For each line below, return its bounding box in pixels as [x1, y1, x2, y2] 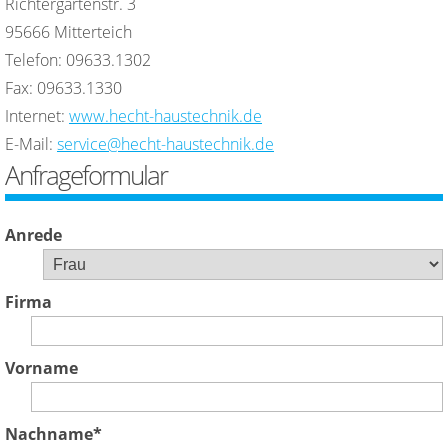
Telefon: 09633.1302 [5, 49, 151, 71]
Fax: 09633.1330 [5, 77, 122, 99]
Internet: [5, 105, 69, 127]
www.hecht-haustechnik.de [69, 105, 262, 127]
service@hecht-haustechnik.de [57, 133, 274, 155]
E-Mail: [5, 133, 57, 155]
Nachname [5, 422, 93, 445]
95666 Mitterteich [5, 21, 132, 43]
